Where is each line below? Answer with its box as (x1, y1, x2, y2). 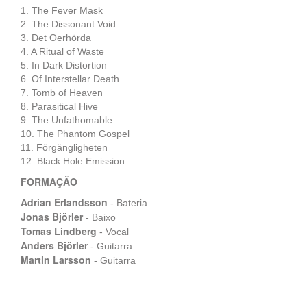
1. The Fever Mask (21, 5, 103, 16)
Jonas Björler (21, 210, 83, 223)
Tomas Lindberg (21, 224, 97, 238)
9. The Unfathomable (21, 114, 112, 125)
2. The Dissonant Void (21, 19, 116, 29)
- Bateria (108, 197, 147, 208)
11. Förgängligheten (21, 142, 108, 153)
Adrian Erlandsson (21, 195, 108, 209)
